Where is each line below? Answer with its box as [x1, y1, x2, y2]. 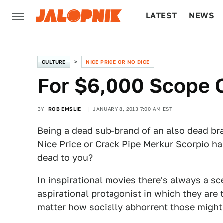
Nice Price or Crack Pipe [37, 139, 141, 149]
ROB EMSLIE [48, 106, 81, 111]
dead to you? [37, 152, 93, 163]
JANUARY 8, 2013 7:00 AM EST [93, 106, 173, 111]
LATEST [146, 11, 177, 20]
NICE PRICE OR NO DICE [86, 59, 150, 65]
